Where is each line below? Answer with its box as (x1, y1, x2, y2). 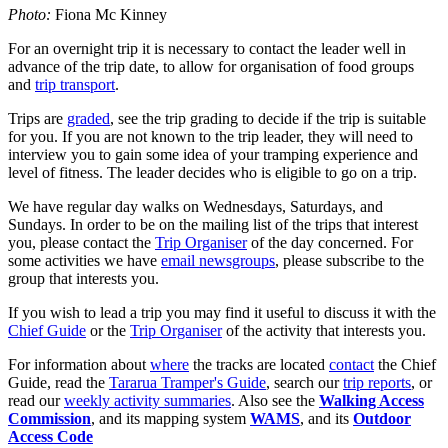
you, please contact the (8, 233, 155, 251)
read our (8, 391, 64, 409)
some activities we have (8, 251, 161, 269)
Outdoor (353, 409, 411, 427)
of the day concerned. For (247, 233, 413, 251)
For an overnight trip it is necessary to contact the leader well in (8, 39, 406, 57)
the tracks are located (189, 355, 329, 373)
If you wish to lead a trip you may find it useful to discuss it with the (8, 303, 436, 321)
